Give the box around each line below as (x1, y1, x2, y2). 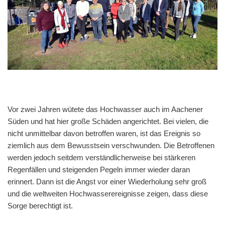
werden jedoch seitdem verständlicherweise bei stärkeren (8, 153, 195, 162)
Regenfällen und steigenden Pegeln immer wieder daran (8, 165, 190, 174)
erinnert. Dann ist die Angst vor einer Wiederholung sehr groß (8, 177, 206, 186)
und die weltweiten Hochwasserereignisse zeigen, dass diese (8, 189, 208, 198)
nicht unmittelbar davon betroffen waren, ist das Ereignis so (8, 129, 200, 138)
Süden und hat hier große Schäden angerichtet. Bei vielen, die (8, 117, 208, 126)
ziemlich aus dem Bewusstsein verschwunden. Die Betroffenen (8, 141, 214, 150)
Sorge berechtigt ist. (8, 201, 73, 210)
